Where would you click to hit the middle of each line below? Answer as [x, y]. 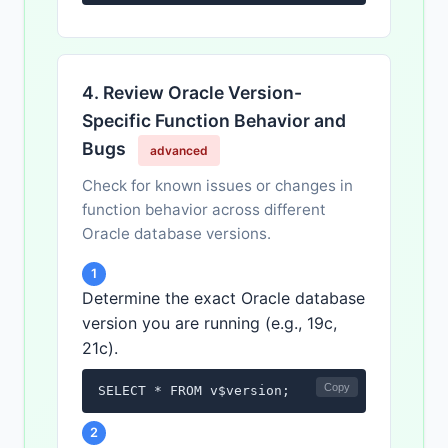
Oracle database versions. [176, 234]
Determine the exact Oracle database [223, 298]
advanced [179, 151]
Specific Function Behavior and [214, 121]
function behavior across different [204, 210]
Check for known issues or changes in [217, 186]
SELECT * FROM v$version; [194, 391]
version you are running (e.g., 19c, [209, 323]
